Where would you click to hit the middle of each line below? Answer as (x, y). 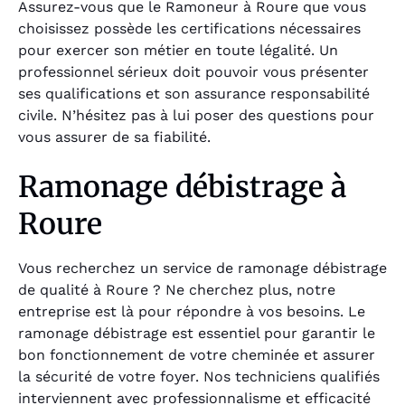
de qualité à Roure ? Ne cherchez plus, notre (177, 289)
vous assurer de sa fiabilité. (114, 137)
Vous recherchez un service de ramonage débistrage (202, 268)
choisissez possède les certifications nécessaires (189, 29)
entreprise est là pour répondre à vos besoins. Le (192, 311)
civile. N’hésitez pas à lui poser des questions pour (196, 116)
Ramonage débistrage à (182, 187)
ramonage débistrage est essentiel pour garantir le (197, 333)
